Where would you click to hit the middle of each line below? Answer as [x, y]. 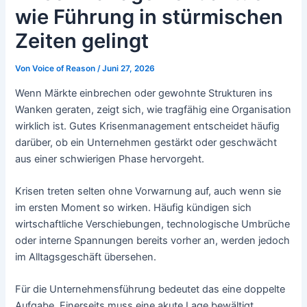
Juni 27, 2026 [129, 69]
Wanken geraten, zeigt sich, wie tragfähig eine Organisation [153, 109]
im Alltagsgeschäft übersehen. [86, 257]
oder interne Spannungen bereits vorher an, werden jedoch [153, 241]
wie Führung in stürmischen [149, 17]
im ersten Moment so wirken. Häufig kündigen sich [134, 208]
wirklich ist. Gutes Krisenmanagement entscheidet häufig [148, 126]
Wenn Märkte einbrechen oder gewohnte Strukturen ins [144, 93]
